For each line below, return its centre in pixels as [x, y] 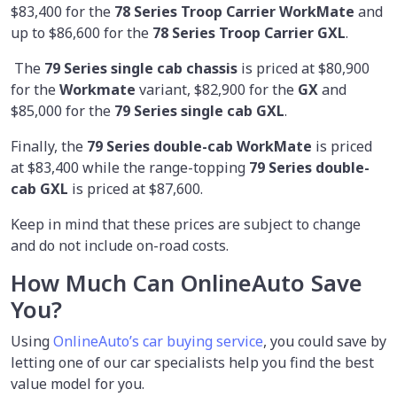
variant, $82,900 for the [217, 90]
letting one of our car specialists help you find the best [192, 363]
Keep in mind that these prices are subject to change [186, 225]
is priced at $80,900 [304, 69]
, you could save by [325, 342]
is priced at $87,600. [136, 189]
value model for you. [78, 384]
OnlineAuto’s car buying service [158, 342]
